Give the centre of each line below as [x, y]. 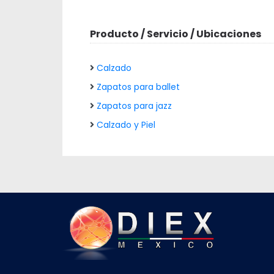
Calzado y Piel [126, 125]
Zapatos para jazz [134, 106]
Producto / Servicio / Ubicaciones [176, 34]
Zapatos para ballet [138, 87]
